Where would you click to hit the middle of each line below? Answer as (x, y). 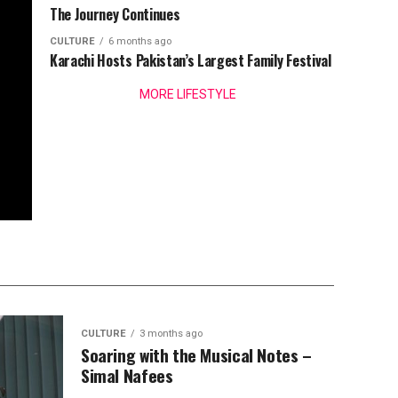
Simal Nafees (127, 375)
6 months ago (140, 41)
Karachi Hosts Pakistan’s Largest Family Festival (191, 60)
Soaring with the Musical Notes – (196, 355)
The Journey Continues (115, 14)
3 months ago (171, 334)
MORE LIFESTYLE (187, 94)
